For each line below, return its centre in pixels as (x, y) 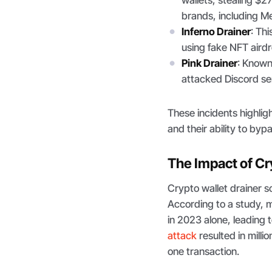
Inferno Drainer (216, 32)
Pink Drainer (209, 63)
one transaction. (204, 251)
